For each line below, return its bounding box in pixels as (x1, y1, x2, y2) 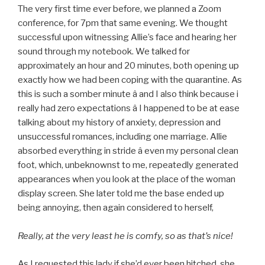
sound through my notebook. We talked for (18, 46, 190, 57)
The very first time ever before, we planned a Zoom (18, 4, 221, 15)
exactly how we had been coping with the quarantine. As (18, 75, 242, 86)
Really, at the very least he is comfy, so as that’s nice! (18, 231, 233, 242)
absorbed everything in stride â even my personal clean (18, 146, 238, 157)
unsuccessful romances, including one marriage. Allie (18, 131, 227, 143)
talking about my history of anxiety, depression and (18, 117, 221, 128)
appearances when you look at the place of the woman (18, 174, 235, 185)
